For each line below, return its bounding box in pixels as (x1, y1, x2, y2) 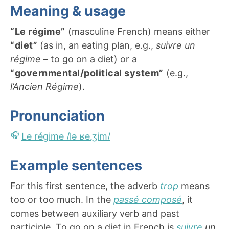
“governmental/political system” (10, 67, 164, 78)
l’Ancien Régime (10, 81, 79, 92)
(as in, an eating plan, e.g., (37, 39, 156, 51)
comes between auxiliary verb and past (10, 208, 179, 219)
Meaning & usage (10, 2, 126, 19)
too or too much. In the (10, 194, 113, 205)
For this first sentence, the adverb (10, 180, 160, 191)
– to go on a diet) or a (41, 53, 137, 64)
